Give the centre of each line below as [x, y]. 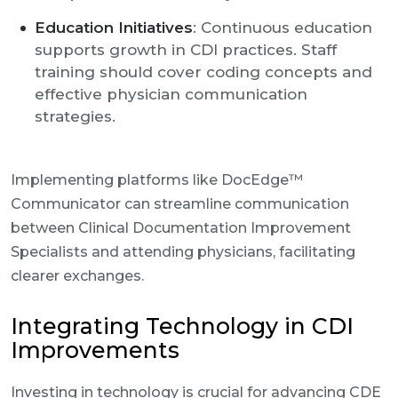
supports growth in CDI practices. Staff [186, 50]
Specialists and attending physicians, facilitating [183, 252]
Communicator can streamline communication [180, 204]
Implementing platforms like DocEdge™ [157, 180]
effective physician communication [171, 94]
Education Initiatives [114, 28]
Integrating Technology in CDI [182, 326]
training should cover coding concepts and [203, 72]
